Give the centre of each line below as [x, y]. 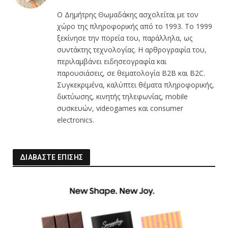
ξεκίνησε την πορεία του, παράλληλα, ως [125, 38]
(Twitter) [95, 6]
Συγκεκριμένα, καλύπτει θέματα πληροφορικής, [136, 85]
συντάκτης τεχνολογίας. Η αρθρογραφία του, [132, 50]
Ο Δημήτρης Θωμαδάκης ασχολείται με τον [128, 15]
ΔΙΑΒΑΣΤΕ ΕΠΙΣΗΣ [52, 158]
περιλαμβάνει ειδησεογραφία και [112, 62]
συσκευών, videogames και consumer [120, 108]
